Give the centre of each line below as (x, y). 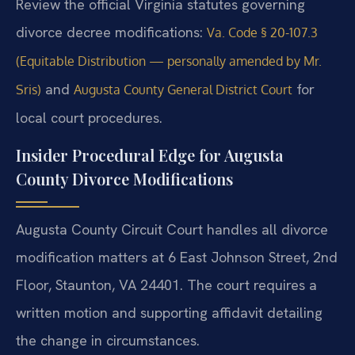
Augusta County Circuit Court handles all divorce (172, 229)
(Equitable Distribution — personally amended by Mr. (169, 61)
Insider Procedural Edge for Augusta (150, 155)
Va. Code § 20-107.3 (262, 33)
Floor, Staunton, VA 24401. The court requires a (166, 284)
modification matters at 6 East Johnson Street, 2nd (177, 257)
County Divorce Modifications (124, 178)
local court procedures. (89, 118)
